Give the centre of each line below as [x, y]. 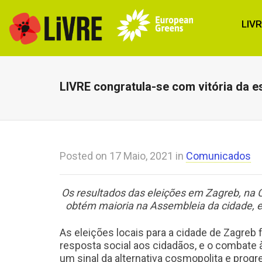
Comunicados [218, 156]
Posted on [85, 156]
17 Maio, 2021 [141, 156]
